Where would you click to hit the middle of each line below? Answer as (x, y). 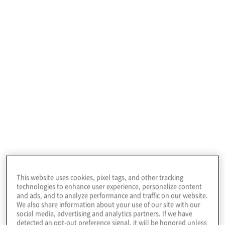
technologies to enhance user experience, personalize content (109, 186)
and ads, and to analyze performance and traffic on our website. (113, 195)
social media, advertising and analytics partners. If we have (105, 213)
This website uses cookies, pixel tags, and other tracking (100, 177)
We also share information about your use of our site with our (109, 204)
